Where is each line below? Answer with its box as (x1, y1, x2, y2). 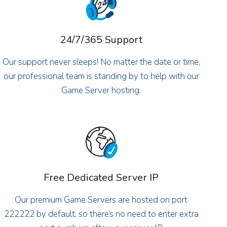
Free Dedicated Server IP (44, 170, 159, 184)
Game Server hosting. (61, 84, 141, 96)
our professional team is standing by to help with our (3, 70, 199, 82)
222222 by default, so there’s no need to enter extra (4, 208, 199, 220)
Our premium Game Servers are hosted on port (15, 194, 188, 206)
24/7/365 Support (60, 32, 143, 47)
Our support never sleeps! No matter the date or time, (2, 56, 200, 68)
